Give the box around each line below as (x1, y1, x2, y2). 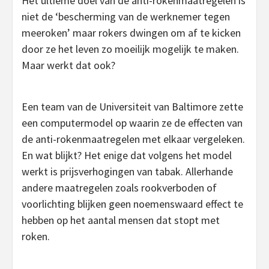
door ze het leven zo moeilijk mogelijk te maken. (22, 41, 239, 56)
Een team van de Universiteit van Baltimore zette (22, 99, 243, 113)
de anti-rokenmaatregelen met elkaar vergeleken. (22, 131, 245, 146)
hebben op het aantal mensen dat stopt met (22, 213, 220, 227)
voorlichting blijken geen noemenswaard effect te (22, 196, 243, 211)
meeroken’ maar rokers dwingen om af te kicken (22, 25, 241, 40)
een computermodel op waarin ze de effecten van (22, 115, 243, 130)
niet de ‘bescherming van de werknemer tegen (22, 9, 230, 23)
